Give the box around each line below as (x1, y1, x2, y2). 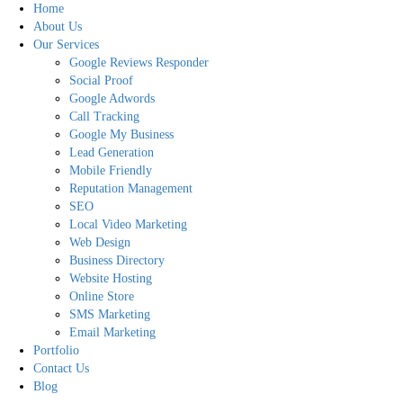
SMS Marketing (68, 308, 150, 321)
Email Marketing (68, 326, 156, 339)
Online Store (68, 290, 134, 303)
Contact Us (32, 362, 89, 375)
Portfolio (32, 344, 79, 357)
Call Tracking (68, 110, 139, 123)
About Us (32, 20, 82, 33)
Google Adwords (68, 92, 155, 105)
